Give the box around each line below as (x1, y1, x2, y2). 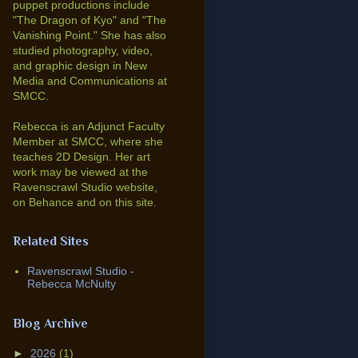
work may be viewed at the (13, 165, 148, 179)
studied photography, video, (13, 44, 153, 58)
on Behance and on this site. (13, 196, 157, 209)
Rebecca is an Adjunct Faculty (13, 120, 165, 133)
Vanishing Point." (13, 29, 101, 42)
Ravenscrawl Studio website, (13, 181, 157, 194)
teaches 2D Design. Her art (13, 150, 150, 164)
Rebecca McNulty (26, 276, 116, 290)
